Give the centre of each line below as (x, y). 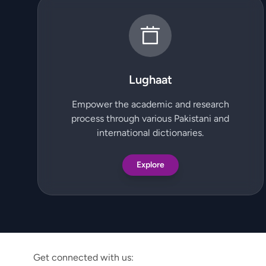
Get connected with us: (83, 257)
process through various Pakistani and (151, 118)
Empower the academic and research (150, 104)
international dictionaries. (151, 133)
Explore (150, 165)
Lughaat (150, 80)
